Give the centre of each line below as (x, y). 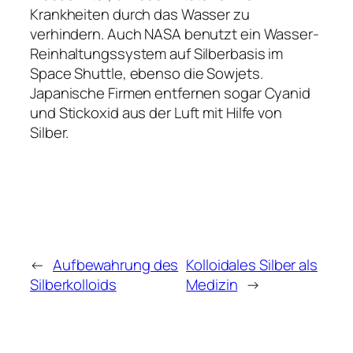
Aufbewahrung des (115, 264)
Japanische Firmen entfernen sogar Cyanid (170, 93)
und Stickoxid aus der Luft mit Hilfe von (156, 113)
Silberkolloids (73, 284)
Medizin (212, 284)
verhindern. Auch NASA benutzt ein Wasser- (175, 34)
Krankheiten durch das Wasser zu (140, 15)
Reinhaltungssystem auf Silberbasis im (157, 54)
